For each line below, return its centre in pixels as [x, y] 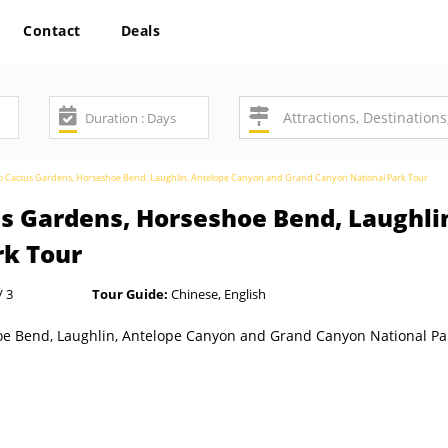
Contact [52, 30]
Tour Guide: [130, 294]
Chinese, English [217, 294]
